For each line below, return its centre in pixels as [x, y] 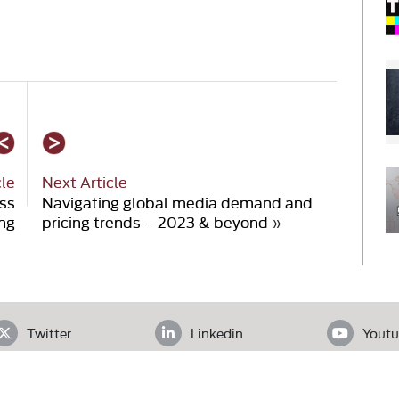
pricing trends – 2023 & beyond [155, 221]
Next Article [85, 182]
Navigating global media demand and [178, 201]
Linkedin [216, 333]
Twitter [49, 333]
